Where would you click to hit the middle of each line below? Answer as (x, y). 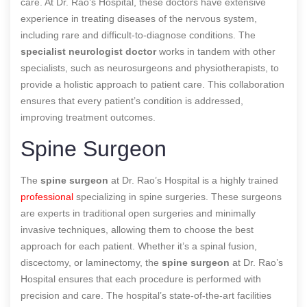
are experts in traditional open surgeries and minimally (138, 213)
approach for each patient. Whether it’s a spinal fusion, (139, 246)
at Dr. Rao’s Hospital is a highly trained (193, 180)
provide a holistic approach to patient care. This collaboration (152, 84)
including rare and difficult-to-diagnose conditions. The (138, 35)
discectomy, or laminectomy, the (91, 262)
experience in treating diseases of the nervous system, (139, 18)
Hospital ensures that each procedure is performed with (141, 279)
